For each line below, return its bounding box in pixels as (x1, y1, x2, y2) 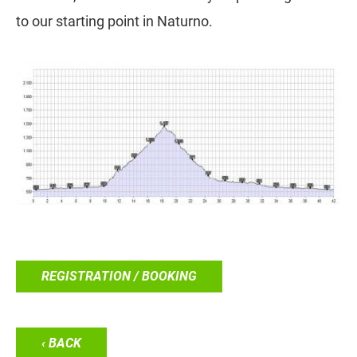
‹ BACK (41, 335, 81, 351)
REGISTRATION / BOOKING (41, 269, 197, 284)
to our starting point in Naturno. (16, 13, 213, 30)
